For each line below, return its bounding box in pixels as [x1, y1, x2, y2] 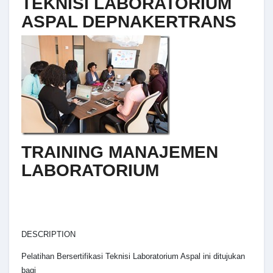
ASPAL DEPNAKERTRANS [21, 12, 236, 32]
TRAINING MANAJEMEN [21, 142, 218, 161]
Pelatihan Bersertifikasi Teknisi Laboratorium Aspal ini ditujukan [21, 252, 245, 261]
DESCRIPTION [21, 230, 76, 239]
